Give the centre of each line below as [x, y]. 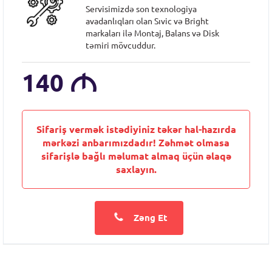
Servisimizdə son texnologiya [141, 9]
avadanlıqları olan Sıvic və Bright [148, 21]
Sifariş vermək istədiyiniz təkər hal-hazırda [136, 129]
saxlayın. [136, 169]
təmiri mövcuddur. [121, 46]
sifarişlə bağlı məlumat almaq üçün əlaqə [136, 156]
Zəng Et [149, 218]
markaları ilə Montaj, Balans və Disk [153, 33]
